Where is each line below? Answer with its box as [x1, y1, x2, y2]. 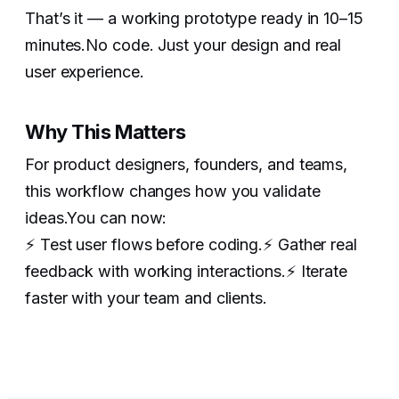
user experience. [25, 61, 144, 81]
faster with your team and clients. [25, 289, 267, 308]
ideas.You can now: [25, 208, 167, 228]
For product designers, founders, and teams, [25, 155, 348, 175]
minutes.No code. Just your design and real [25, 35, 342, 54]
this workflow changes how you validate [25, 182, 321, 201]
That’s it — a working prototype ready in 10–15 [25, 8, 363, 28]
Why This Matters [25, 120, 186, 144]
